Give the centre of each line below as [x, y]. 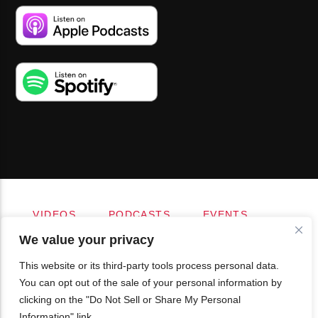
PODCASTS [139, 214]
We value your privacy [87, 240]
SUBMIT [217, 242]
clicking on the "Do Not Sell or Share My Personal [130, 300]
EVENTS [225, 214]
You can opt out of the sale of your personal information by [150, 283]
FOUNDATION [199, 228]
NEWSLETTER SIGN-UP [98, 242]
